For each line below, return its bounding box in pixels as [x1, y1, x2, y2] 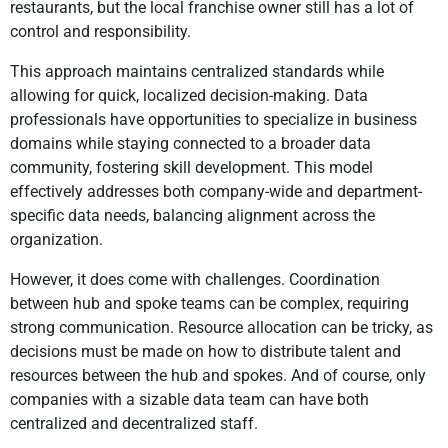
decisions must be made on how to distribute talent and [10, 342, 401, 362]
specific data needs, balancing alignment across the [10, 206, 375, 226]
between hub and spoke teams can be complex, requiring [10, 294, 409, 314]
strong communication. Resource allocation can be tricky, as [10, 318, 433, 338]
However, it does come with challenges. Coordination [10, 270, 380, 290]
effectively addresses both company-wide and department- [10, 182, 422, 202]
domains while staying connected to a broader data [10, 134, 371, 154]
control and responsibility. [10, 22, 191, 42]
